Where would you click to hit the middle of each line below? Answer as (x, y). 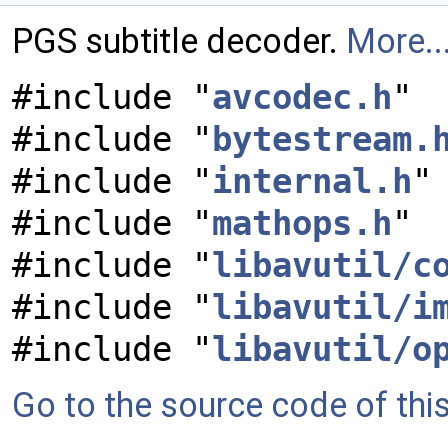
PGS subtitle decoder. (179, 41)
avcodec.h (302, 97)
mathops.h (302, 223)
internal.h (312, 181)
